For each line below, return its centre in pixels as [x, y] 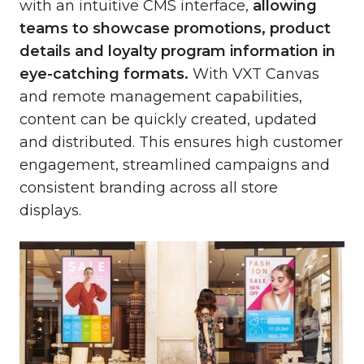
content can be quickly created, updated [168, 119]
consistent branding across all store [149, 187]
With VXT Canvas [254, 74]
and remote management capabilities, [161, 96]
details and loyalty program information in [178, 51]
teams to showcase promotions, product [175, 28]
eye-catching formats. [104, 74]
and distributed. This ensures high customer [181, 142]
